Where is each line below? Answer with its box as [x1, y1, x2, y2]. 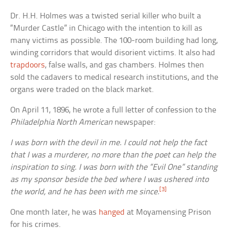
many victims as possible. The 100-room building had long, [10, 36, 218, 45]
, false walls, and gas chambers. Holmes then [45, 61, 204, 70]
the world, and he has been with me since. [10, 188, 160, 197]
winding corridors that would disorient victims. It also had [10, 49, 216, 58]
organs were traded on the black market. [10, 85, 154, 95]
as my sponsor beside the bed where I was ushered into [10, 175, 209, 185]
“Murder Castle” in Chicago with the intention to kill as [10, 24, 203, 33]
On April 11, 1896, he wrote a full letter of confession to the [10, 106, 217, 115]
